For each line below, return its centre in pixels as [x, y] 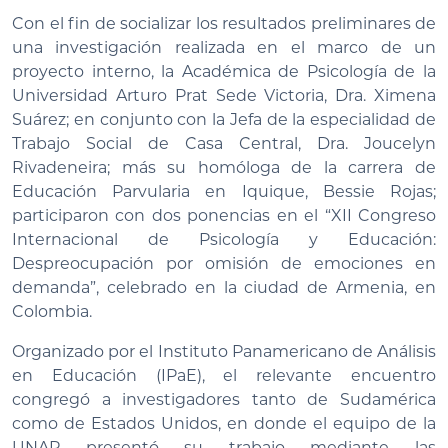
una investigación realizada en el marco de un [224, 47]
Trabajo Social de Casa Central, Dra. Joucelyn [224, 143]
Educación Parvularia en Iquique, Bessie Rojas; [224, 191]
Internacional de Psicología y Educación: [224, 239]
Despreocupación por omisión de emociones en [224, 263]
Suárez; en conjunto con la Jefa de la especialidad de [224, 119]
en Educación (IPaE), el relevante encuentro [224, 375]
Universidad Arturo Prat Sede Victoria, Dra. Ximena [224, 95]
